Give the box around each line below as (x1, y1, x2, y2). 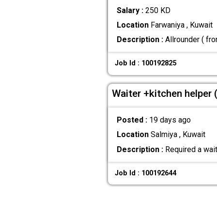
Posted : (116, 115, 149, 125)
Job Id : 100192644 (115, 169, 177, 177)
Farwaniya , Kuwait (148, 20, 213, 30)
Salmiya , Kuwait (148, 130, 205, 139)
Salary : (116, 5, 145, 15)
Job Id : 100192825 (115, 59, 177, 68)
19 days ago (149, 115, 191, 125)
